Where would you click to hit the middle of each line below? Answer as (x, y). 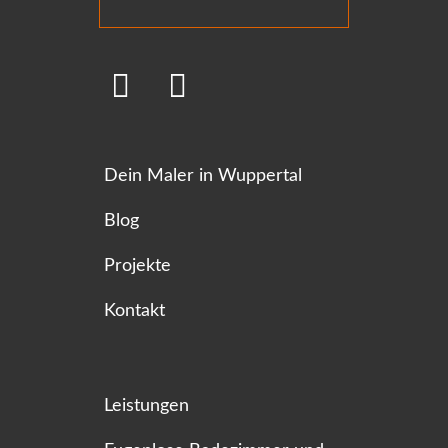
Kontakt (134, 310)
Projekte (137, 265)
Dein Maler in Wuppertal (203, 175)
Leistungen (146, 405)
